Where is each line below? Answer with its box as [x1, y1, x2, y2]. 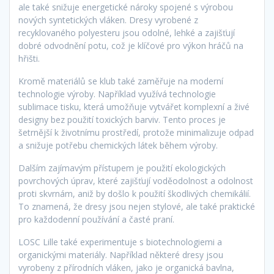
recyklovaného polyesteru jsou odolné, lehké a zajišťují [18, 27, 235, 39]
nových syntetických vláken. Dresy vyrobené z [18, 14, 198, 26]
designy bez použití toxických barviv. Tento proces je [18, 114, 226, 126]
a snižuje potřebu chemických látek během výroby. [18, 139, 218, 152]
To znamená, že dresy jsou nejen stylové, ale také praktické [18, 201, 255, 213]
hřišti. [18, 53, 40, 65]
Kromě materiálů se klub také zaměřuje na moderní [18, 75, 223, 87]
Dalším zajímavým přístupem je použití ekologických [18, 162, 226, 174]
